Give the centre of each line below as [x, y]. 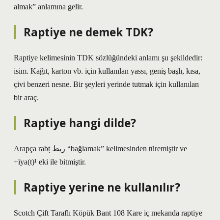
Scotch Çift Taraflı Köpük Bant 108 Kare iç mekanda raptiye [108, 213]
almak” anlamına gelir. [48, 7]
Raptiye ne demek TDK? [88, 32]
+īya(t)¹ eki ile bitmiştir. [50, 162]
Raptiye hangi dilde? [80, 123]
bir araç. [26, 97]
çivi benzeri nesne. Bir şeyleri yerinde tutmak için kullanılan [106, 84]
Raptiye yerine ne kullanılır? [102, 187]
